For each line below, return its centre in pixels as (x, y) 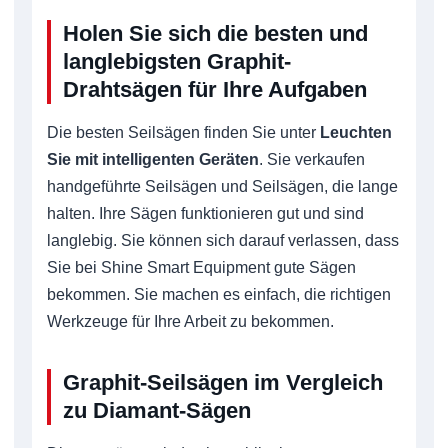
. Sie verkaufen (312, 159)
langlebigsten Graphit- (177, 61)
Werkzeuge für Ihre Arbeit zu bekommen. (190, 321)
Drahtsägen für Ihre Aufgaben (215, 89)
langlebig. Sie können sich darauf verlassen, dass (223, 240)
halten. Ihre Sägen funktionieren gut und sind (205, 213)
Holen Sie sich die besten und (215, 33)
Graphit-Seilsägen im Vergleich (223, 382)
